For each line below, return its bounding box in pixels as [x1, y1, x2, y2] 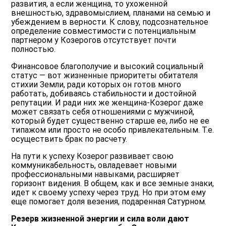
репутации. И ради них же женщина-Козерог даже [11, 98, 204, 108]
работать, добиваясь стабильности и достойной [11, 89, 197, 99]
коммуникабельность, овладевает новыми [11, 160, 177, 171]
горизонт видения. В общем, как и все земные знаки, [11, 179, 214, 189]
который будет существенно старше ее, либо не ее [11, 116, 210, 126]
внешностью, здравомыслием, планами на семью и [11, 8, 211, 18]
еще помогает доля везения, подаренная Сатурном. [11, 197, 207, 207]
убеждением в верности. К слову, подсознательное [11, 17, 209, 27]
